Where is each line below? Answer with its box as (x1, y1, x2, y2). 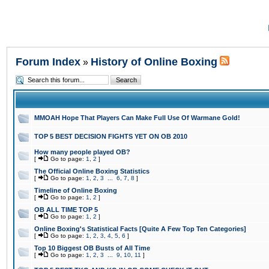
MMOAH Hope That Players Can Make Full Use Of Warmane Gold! (34, 114, 240, 121)
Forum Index (16, 56, 80, 68)
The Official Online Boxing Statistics (34, 168, 150, 175)
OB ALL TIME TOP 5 (34, 206, 98, 213)
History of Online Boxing (91, 56, 217, 68)
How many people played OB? (34, 148, 130, 156)
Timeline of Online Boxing (34, 187, 117, 194)
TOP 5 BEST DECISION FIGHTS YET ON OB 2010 (34, 133, 187, 140)
